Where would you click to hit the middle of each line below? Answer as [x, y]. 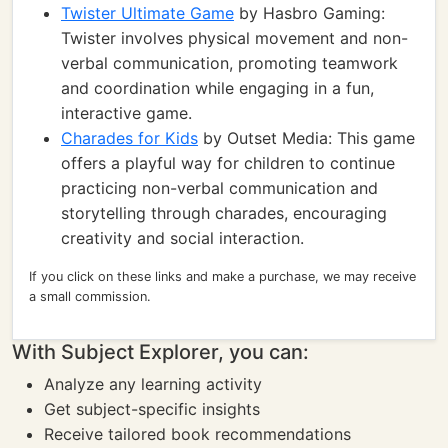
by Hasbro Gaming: [309, 13]
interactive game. [126, 113]
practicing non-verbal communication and [219, 188]
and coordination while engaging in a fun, [217, 88]
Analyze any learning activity [153, 384]
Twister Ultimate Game [147, 13]
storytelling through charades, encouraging [224, 213]
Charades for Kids [129, 138]
